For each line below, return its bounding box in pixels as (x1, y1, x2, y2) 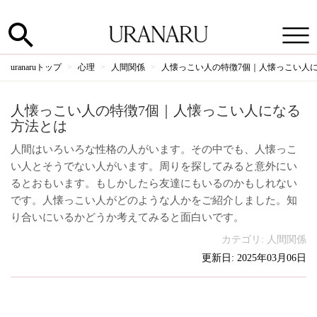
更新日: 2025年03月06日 (202, 253, 306, 263)
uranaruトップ (11, 62, 62, 72)
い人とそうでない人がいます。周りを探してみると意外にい (11, 161, 297, 172)
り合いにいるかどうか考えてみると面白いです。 (11, 212, 244, 223)
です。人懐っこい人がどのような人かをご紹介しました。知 (11, 195, 297, 206)
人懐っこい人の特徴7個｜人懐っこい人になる (11, 103, 301, 118)
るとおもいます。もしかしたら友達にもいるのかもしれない (11, 178, 297, 189)
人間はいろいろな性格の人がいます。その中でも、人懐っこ (11, 144, 297, 155)
